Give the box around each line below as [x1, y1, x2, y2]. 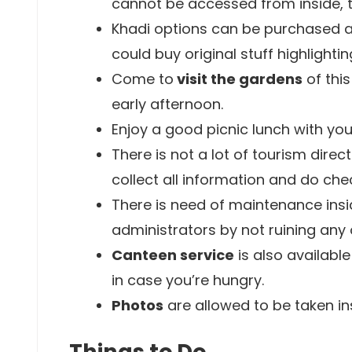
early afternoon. [112, 94, 223, 114]
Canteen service [112, 245, 234, 265]
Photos [112, 295, 163, 315]
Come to [112, 69, 174, 89]
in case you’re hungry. [112, 270, 264, 290]
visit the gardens [174, 69, 302, 89]
